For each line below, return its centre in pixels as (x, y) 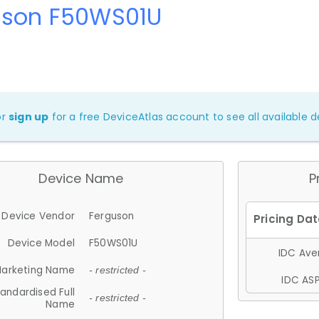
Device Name (81, 178)
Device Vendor (38, 216)
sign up (29, 116)
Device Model (41, 243)
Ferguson (112, 216)
